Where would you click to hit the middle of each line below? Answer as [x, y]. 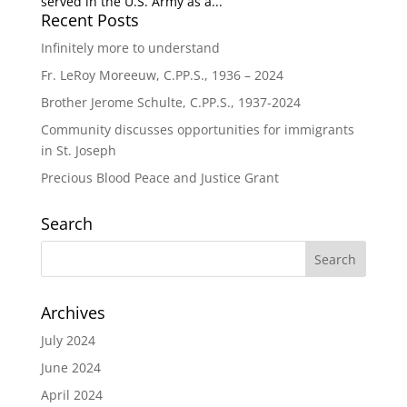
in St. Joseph [78, 150]
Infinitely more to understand [130, 48]
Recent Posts [89, 20]
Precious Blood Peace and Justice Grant [159, 178]
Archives [73, 313]
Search [66, 223]
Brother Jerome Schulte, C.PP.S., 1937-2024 [170, 102]
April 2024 [71, 395]
